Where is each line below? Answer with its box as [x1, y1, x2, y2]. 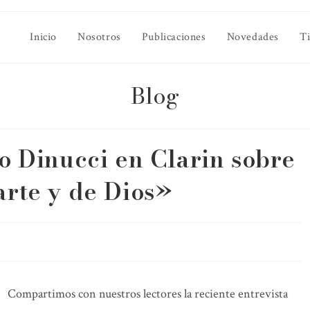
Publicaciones [141, 30, 206, 44]
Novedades [226, 30, 279, 44]
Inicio [30, 30, 57, 44]
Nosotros [77, 30, 121, 44]
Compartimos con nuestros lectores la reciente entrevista [8, 286, 288, 302]
